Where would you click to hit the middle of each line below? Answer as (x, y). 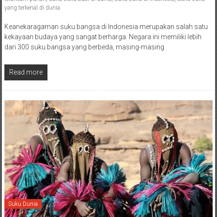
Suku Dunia (23, 204)
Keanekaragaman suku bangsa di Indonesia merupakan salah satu (106, 27)
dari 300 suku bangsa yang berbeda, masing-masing (84, 47)
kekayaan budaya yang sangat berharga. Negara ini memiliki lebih (103, 37)
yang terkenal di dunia (32, 8)
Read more (26, 72)
